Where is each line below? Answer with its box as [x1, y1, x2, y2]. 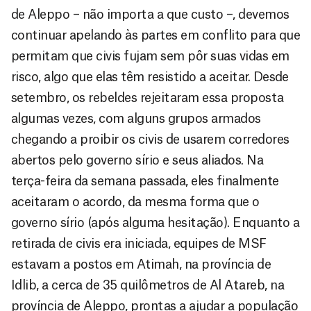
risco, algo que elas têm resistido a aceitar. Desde [11, 71, 289, 83]
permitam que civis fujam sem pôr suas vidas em [11, 50, 289, 62]
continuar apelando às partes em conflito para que [11, 29, 301, 42]
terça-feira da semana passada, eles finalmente [11, 175, 279, 187]
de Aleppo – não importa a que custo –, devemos [11, 8, 289, 21]
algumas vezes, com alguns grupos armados [11, 112, 261, 125]
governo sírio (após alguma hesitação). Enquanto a [11, 217, 300, 229]
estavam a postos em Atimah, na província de [11, 258, 271, 271]
